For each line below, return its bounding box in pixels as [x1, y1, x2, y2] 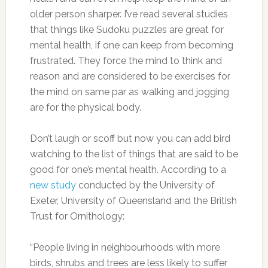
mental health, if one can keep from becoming [29, 39, 233, 51]
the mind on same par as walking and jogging [29, 86, 229, 98]
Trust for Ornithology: [29, 211, 124, 223]
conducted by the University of [75, 179, 215, 191]
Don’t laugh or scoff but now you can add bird [29, 133, 230, 145]
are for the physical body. [29, 102, 141, 114]
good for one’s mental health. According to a [29, 164, 226, 176]
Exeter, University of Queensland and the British [29, 195, 237, 207]
